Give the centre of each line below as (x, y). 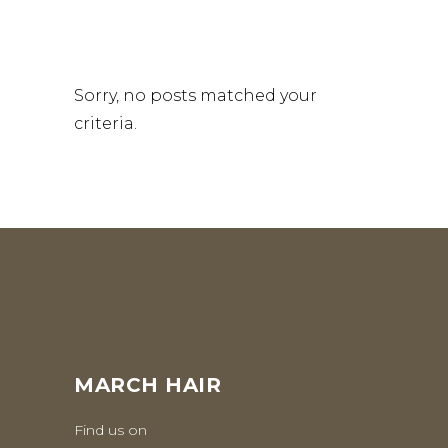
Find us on (110, 430)
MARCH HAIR (147, 385)
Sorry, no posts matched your (195, 95)
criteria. (105, 123)
